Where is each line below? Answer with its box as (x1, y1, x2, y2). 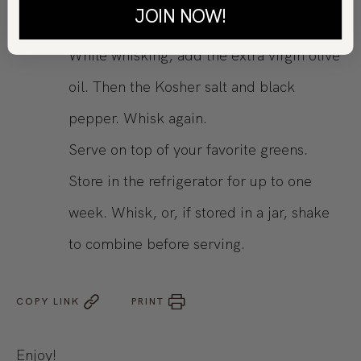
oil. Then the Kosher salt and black (68, 77, 295, 97)
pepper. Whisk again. (68, 109, 207, 128)
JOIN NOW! (134, 3, 227, 28)
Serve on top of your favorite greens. (68, 140, 312, 160)
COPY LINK (16, 295, 80, 309)
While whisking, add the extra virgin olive (68, 46, 340, 65)
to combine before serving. (68, 234, 245, 254)
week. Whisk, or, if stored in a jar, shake (68, 203, 330, 222)
